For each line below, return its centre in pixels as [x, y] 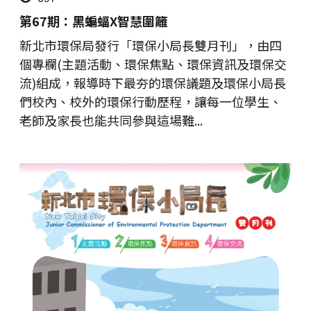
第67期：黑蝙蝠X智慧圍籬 [93, 21]
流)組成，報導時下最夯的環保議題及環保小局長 [153, 83]
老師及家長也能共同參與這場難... [111, 120]
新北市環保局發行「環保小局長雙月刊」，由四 [151, 45]
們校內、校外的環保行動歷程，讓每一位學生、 [151, 102]
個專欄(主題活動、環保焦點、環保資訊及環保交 [153, 64]
